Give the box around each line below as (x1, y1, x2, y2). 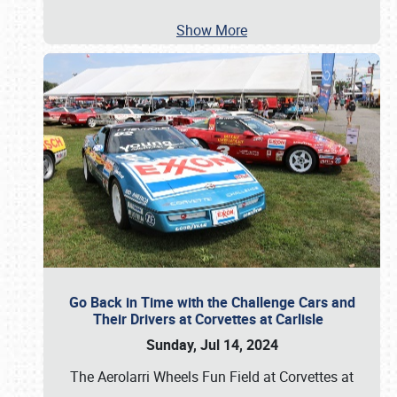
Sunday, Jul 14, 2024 (145, 335, 278, 354)
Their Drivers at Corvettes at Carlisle (93, 309, 331, 329)
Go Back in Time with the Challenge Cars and (68, 292, 355, 312)
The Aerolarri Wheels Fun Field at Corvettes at (70, 367, 354, 386)
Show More (176, 20, 247, 40)
